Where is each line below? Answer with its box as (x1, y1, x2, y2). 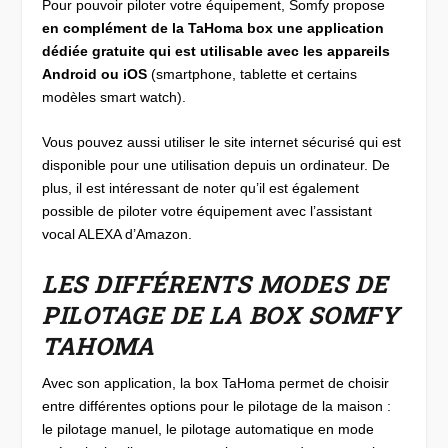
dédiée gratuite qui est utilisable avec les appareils (42, 42, 391, 59)
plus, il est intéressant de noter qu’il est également (42, 180, 360, 197)
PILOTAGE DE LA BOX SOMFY (42, 298, 400, 331)
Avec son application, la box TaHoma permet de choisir (42, 374, 390, 391)
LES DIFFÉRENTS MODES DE (42, 267, 388, 300)
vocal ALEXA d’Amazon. (42, 226, 193, 243)
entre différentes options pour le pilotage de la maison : (42, 397, 392, 414)
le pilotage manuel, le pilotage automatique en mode (42, 420, 375, 437)
